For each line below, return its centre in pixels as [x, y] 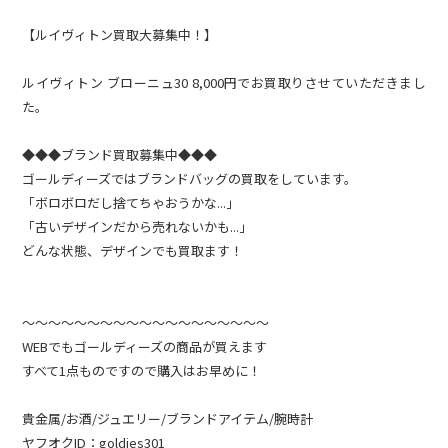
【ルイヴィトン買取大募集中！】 [120, 35]
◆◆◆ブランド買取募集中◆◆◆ [120, 155]
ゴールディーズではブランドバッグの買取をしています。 [190, 179]
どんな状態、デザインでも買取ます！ [133, 251]
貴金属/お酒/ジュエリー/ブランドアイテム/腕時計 [168, 419]
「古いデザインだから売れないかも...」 [137, 227]
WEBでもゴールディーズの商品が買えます [145, 347]
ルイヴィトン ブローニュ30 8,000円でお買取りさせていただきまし [224, 83]
